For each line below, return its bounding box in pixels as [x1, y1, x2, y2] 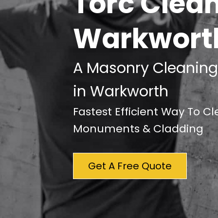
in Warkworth [73, 80, 169, 102]
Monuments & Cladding [73, 121, 204, 136]
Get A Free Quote [88, 159, 172, 173]
